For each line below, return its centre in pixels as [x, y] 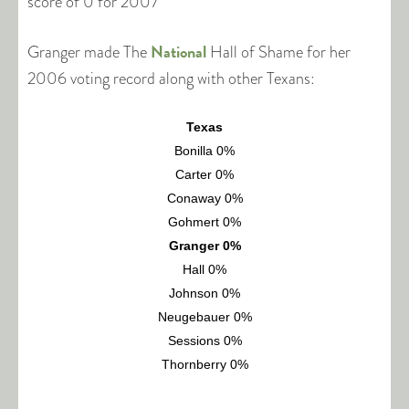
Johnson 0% [204, 294]
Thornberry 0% [204, 365]
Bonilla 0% [204, 151]
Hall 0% [204, 270]
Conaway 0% [204, 199]
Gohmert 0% [204, 222]
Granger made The [89, 52]
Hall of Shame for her [278, 52]
